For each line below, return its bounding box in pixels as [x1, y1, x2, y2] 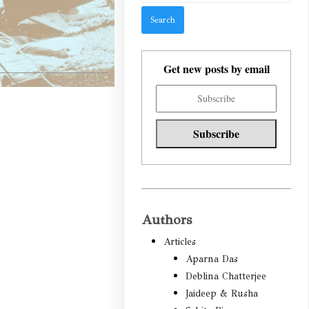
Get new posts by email [163, 61, 270, 77]
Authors [141, 211, 192, 229]
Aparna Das [186, 253, 239, 266]
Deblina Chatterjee [186, 270, 267, 283]
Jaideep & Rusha [186, 288, 259, 300]
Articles [163, 236, 197, 248]
